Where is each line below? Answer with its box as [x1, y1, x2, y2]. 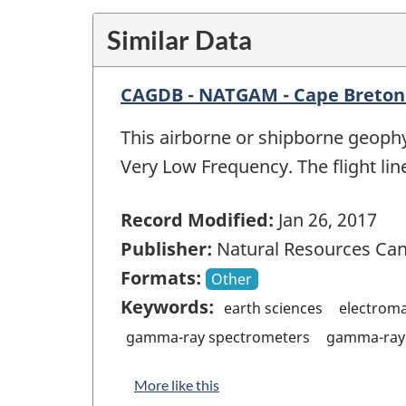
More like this [134, 375, 219, 393]
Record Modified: [121, 207, 274, 232]
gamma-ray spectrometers [126, 326, 311, 347]
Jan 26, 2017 [274, 207, 377, 232]
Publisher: [121, 236, 212, 261]
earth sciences [224, 297, 324, 318]
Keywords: [121, 294, 214, 319]
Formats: [121, 265, 201, 290]
